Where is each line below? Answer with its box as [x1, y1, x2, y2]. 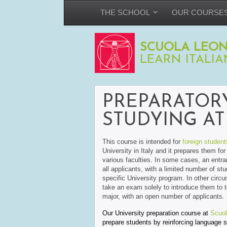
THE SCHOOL [100, 8, 150, 17]
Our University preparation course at [102, 209, 210, 217]
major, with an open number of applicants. [102, 193, 224, 200]
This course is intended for [102, 138, 182, 145]
